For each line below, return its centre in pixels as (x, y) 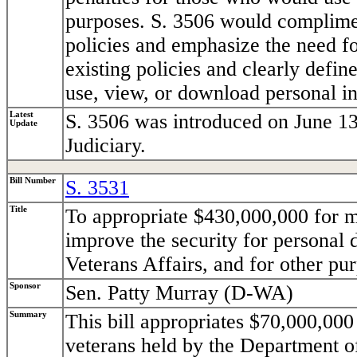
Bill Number (33, 181)
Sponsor (25, 286)
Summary (28, 315)
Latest (22, 115)
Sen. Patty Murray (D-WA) (179, 293)
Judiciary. (106, 146)
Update (24, 124)
